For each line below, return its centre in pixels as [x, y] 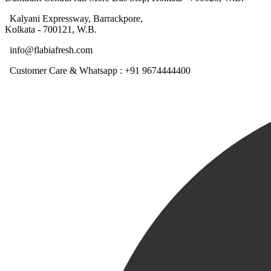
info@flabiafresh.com [49, 50]
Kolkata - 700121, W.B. [51, 30]
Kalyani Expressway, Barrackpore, [74, 19]
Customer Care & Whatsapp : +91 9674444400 [98, 71]
